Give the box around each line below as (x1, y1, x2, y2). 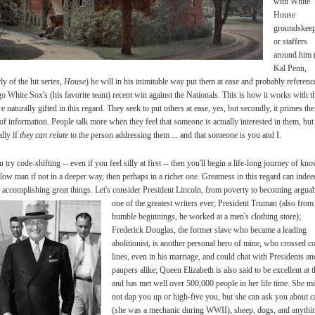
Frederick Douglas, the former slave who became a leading (112, 224, 307, 235)
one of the (112, 198, 147, 208)
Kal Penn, (274, 63, 307, 73)
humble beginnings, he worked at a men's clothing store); (112, 211, 301, 221)
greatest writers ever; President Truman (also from (147, 198, 314, 208)
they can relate (20, 129, 70, 140)
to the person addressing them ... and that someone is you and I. (70, 129, 281, 140)
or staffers (274, 36, 307, 46)
